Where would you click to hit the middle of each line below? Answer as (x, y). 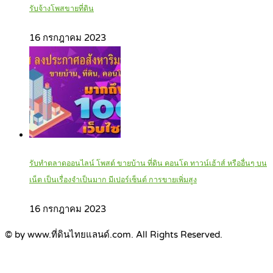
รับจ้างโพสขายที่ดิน (62, 9)
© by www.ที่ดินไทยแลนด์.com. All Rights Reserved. (114, 235)
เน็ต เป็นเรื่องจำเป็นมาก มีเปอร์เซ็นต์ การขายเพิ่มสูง (113, 180)
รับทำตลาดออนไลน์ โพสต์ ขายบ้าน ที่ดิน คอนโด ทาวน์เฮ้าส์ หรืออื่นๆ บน (148, 164)
